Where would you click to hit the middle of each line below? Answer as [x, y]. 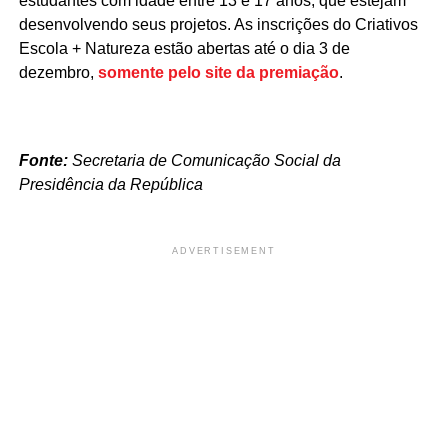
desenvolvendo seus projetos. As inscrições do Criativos [218, 24]
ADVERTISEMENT [224, 250]
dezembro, [58, 72]
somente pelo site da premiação [218, 72]
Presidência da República [110, 184]
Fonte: [43, 160]
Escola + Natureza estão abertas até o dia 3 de [184, 48]
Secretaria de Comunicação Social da [204, 160]
